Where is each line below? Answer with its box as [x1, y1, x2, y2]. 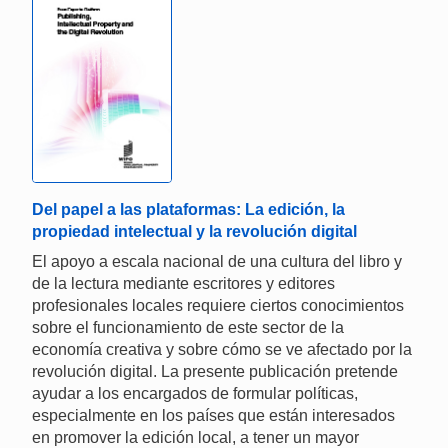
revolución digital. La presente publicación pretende [32, 363, 398, 381]
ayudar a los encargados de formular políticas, [32, 385, 358, 403]
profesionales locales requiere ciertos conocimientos [32, 297, 404, 315]
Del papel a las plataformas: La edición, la [32, 201, 345, 219]
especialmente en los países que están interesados [32, 407, 395, 425]
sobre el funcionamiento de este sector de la [32, 319, 344, 337]
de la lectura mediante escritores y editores [32, 275, 335, 293]
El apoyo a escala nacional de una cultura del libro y [32, 253, 402, 271]
